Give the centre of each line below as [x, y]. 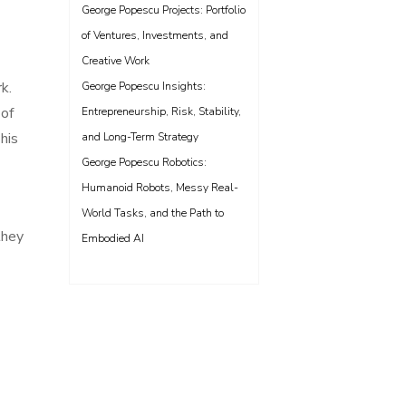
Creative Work [116, 61]
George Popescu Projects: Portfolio [164, 10]
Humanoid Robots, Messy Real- [160, 188]
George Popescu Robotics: [144, 162]
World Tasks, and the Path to [153, 213]
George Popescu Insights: [144, 86]
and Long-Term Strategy [140, 137]
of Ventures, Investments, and [155, 35]
